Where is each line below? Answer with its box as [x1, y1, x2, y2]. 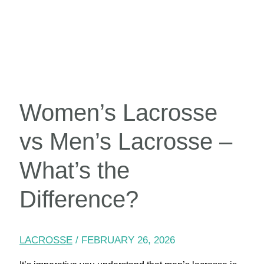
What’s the [19, 157, 130, 183]
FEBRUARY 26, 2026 [81, 234, 175, 246]
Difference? [19, 186, 138, 212]
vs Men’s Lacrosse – [19, 128, 232, 154]
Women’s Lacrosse [19, 99, 217, 126]
